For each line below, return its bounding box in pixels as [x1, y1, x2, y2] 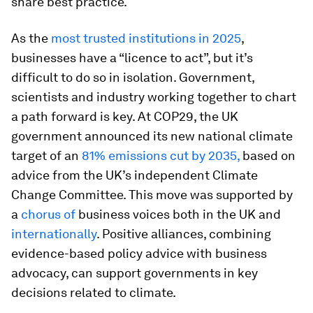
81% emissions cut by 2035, [82, 148, 240, 163]
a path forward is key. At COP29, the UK [11, 109, 238, 124]
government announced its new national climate [11, 129, 293, 144]
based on [240, 148, 296, 163]
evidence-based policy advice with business [11, 246, 267, 261]
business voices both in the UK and [78, 207, 281, 222]
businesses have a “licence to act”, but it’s [11, 50, 253, 66]
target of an [11, 148, 82, 163]
